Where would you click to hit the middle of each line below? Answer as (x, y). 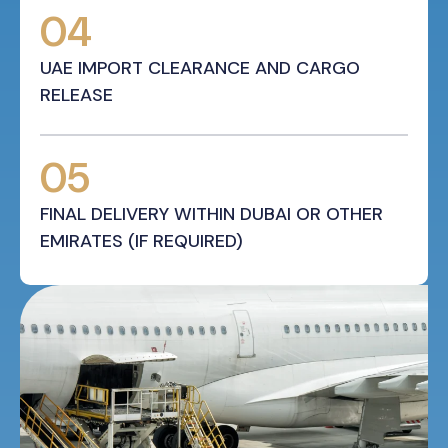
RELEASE (76, 95)
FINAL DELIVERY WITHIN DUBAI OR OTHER (211, 214)
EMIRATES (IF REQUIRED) (141, 241)
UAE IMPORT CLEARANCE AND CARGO (200, 68)
